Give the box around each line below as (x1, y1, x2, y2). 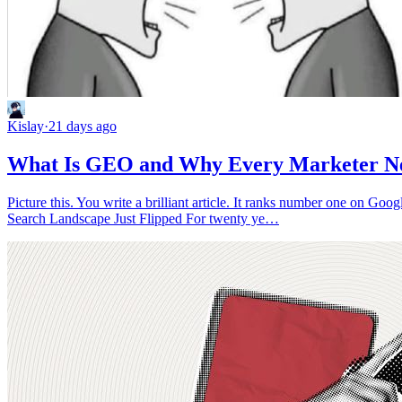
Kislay (7, 118, 44, 134)
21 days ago (48, 118, 117, 134)
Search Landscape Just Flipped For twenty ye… (7, 210, 279, 226)
